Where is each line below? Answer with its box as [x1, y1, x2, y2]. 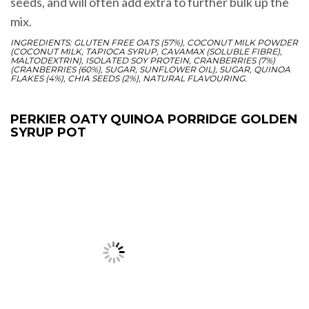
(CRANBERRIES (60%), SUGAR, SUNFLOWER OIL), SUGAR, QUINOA [10, 64, 290, 75]
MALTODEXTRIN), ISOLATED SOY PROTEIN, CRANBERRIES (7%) [10, 55, 275, 66]
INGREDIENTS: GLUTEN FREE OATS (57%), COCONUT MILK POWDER [10, 37, 298, 48]
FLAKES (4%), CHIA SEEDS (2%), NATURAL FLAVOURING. [10, 73, 247, 84]
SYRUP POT [10, 125, 86, 141]
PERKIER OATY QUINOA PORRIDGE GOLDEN [10, 112, 297, 128]
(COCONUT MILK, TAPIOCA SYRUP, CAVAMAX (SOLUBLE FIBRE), [10, 46, 282, 57]
